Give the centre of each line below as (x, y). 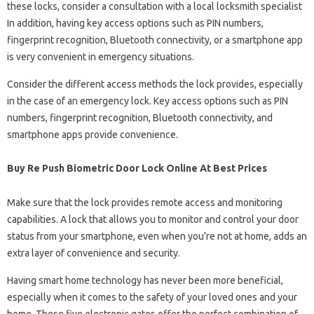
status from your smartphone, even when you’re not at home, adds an (157, 236)
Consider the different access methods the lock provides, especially (155, 84)
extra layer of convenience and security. (94, 253)
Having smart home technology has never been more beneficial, (145, 280)
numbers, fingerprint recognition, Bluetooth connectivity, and (140, 118)
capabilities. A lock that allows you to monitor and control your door (153, 219)
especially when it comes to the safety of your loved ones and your (152, 297)
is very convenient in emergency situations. (101, 57)
